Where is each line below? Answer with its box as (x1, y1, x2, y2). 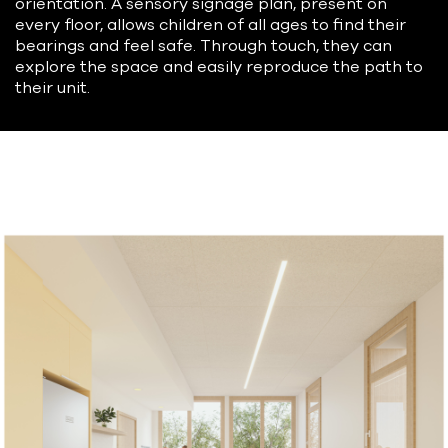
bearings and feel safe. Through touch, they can (15, 35, 392, 58)
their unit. (15, 77, 90, 100)
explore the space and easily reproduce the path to (15, 56, 423, 79)
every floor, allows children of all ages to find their (15, 14, 406, 37)
